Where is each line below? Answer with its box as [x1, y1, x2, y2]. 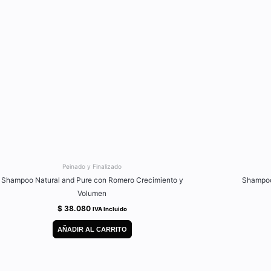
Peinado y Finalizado [62, 163, 122, 170]
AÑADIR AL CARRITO [57, 225, 127, 233]
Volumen [77, 189, 106, 198]
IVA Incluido [92, 206, 127, 213]
